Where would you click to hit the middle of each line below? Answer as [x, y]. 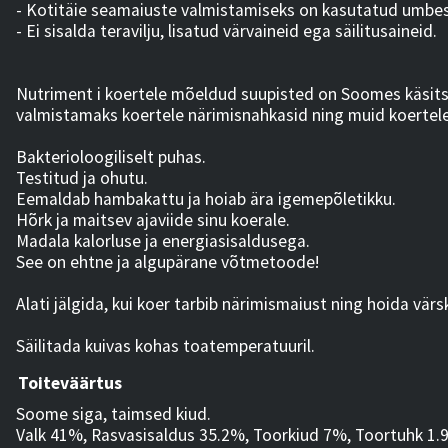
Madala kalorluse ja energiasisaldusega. [162, 241]
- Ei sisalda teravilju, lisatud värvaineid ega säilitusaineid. [226, 31]
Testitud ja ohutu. [81, 178]
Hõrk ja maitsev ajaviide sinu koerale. [152, 220]
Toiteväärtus [69, 383]
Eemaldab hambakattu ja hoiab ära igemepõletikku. [205, 199]
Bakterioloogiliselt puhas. [110, 157]
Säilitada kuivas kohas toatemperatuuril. [165, 346]
